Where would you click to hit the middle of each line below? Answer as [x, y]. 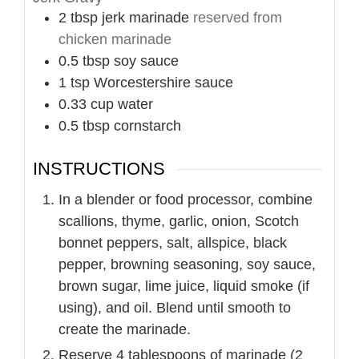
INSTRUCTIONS [99, 169]
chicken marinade [115, 40]
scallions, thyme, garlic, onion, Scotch [179, 221]
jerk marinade [145, 18]
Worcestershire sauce [163, 83]
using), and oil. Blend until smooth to [175, 307]
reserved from [238, 18]
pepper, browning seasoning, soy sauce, [187, 264]
